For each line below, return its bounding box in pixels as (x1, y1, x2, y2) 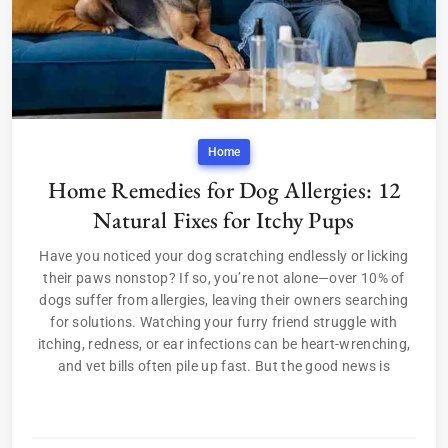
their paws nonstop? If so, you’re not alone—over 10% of (43, 270, 405, 287)
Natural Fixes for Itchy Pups (93, 205, 355, 236)
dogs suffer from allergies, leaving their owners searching (39, 292, 409, 309)
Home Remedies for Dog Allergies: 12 (47, 175, 401, 206)
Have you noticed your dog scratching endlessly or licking (39, 248, 409, 265)
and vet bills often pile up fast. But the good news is (57, 358, 391, 375)
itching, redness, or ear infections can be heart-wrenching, (37, 336, 411, 353)
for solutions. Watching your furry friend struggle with (50, 314, 398, 331)
